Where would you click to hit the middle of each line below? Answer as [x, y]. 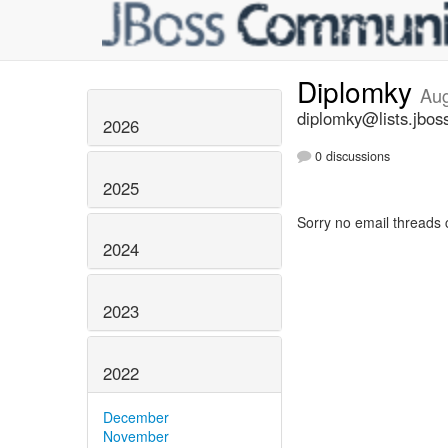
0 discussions [350, 156]
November [136, 435]
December [136, 416]
